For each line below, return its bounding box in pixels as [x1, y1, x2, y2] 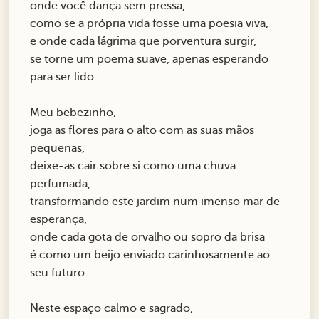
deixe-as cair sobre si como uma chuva [30, 159, 236, 173]
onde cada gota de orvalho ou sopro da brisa [30, 231, 265, 244]
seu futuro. [30, 266, 88, 280]
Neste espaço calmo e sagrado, [30, 302, 193, 315]
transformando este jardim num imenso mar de [30, 195, 280, 209]
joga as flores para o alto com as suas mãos [30, 124, 254, 137]
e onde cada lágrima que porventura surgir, [30, 35, 256, 48]
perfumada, [30, 177, 90, 191]
